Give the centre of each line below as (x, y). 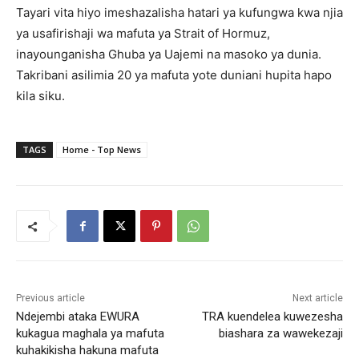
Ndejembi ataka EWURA (78, 317)
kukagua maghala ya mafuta (90, 334)
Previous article (50, 298)
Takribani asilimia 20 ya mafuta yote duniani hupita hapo (174, 75)
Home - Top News (102, 150)
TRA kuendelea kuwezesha (272, 317)
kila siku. (40, 96)
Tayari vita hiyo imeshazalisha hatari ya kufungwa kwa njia (179, 13)
